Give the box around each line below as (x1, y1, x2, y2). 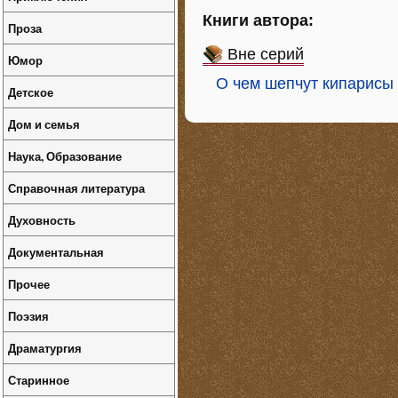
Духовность (8, 211, 76, 228)
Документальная (8, 243, 104, 260)
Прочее (8, 275, 50, 292)
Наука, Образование (8, 147, 122, 164)
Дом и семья (8, 115, 80, 132)
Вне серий (227, 45, 304, 63)
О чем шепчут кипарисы (216, 75, 394, 92)
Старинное (8, 371, 69, 388)
